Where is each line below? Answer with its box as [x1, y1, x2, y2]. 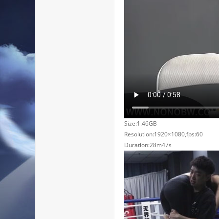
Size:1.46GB [124, 119, 157, 128]
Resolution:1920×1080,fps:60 [124, 130, 203, 138]
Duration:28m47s [124, 141, 172, 149]
